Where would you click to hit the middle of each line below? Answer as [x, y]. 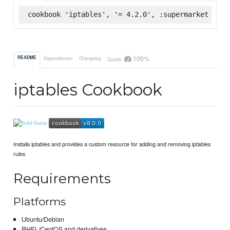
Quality [114, 59]
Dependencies [58, 58]
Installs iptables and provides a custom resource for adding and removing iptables [112, 143]
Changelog [90, 58]
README [27, 58]
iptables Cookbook [88, 90]
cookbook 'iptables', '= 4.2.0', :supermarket [118, 14]
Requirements [62, 179]
